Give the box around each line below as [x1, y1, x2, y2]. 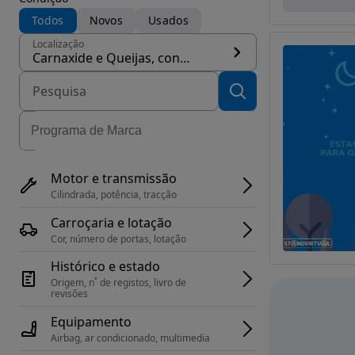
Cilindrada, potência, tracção [51, 187, 177, 201]
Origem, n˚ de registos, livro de [51, 276, 186, 289]
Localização [32, 37, 84, 51]
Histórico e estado [51, 258, 160, 275]
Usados [148, 13, 189, 28]
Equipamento [51, 312, 132, 330]
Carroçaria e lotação [51, 213, 172, 231]
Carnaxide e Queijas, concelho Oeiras [180, 49, 190, 67]
